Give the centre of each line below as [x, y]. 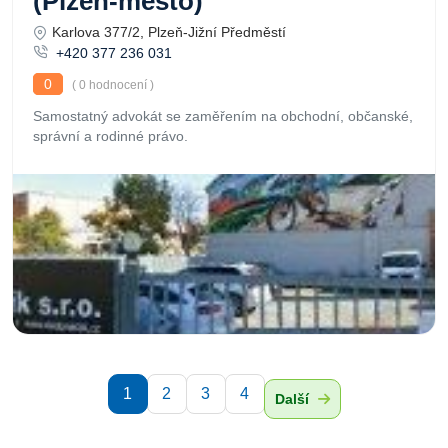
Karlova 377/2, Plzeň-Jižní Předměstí [169, 32]
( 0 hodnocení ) [111, 85]
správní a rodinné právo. [110, 136]
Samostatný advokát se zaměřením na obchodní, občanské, [223, 116]
